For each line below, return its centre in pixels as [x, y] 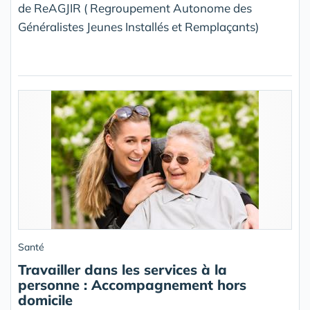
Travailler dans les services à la [122, 270]
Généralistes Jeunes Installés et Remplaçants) [138, 27]
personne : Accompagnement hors [132, 285]
